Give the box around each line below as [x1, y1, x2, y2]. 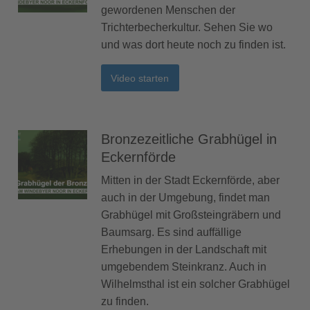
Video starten [111, 72, 170, 84]
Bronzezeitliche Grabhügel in [101, 131, 277, 147]
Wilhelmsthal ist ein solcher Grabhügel [101, 277, 290, 290]
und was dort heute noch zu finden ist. [101, 39, 286, 51]
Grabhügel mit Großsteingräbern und [101, 208, 281, 221]
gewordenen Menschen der [101, 4, 235, 17]
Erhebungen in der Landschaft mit [101, 243, 266, 255]
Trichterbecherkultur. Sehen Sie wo [101, 21, 273, 34]
